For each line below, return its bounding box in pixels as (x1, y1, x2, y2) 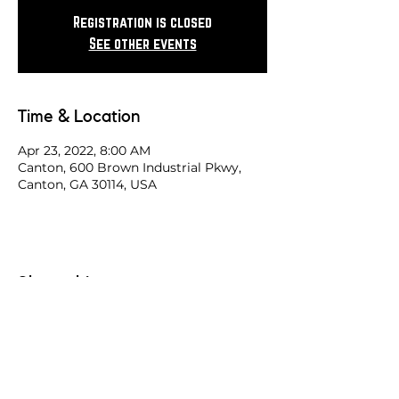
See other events (88, 35, 197, 52)
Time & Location (18, 108, 141, 126)
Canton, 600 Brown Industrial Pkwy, (18, 159, 241, 175)
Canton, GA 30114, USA (18, 176, 157, 192)
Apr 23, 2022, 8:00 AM (18, 142, 151, 159)
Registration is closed (73, 13, 212, 30)
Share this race (18, 274, 137, 292)
